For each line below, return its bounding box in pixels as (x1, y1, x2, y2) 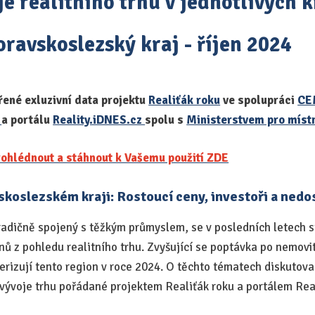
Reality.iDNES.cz (53, 112, 146, 127)
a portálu (1, 112, 53, 127)
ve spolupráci (220, 92, 298, 108)
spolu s (145, 112, 187, 127)
